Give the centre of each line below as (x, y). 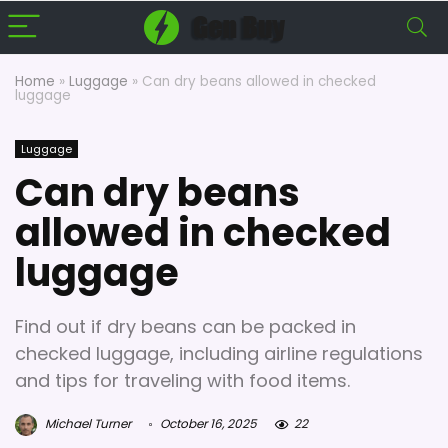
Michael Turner (86, 424)
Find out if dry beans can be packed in (185, 326)
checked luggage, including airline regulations (219, 353)
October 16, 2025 (207, 424)
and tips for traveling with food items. (182, 380)
